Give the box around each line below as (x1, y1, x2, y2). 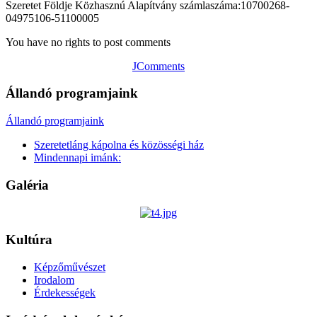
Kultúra (6, 232, 52, 248)
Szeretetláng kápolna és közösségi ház (34, 139, 204, 151)
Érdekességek (34, 286, 96, 299)
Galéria (6, 177, 49, 192)
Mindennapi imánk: (34, 151, 121, 164)
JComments (132, 59, 185, 72)
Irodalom (34, 273, 74, 286)
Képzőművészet (34, 260, 105, 273)
